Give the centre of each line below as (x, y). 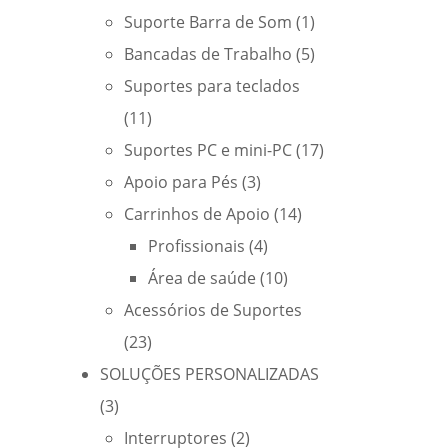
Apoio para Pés (181, 182)
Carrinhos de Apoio (197, 214)
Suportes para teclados (212, 86)
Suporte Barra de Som (208, 22)
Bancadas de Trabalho (208, 54)
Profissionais (196, 246)
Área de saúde (202, 278)
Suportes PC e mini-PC (208, 150)
